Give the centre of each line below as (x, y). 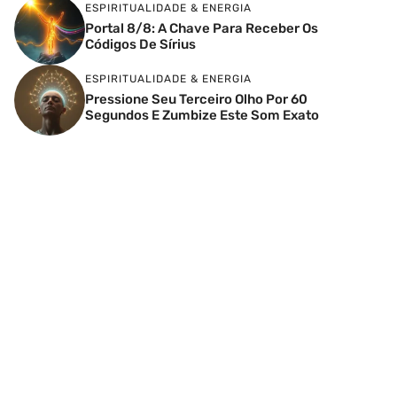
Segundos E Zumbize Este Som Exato (202, 115)
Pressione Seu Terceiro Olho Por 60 (196, 99)
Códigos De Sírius (140, 44)
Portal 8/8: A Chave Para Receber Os (202, 28)
